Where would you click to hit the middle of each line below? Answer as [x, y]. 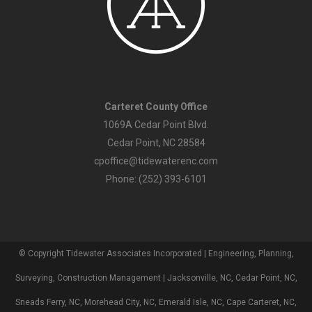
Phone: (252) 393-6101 [156, 179]
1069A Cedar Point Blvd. [156, 124]
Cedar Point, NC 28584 [156, 142]
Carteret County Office [156, 106]
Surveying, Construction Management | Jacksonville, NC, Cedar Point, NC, [156, 278]
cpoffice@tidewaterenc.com [156, 161]
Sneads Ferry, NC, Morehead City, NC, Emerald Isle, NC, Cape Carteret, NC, [156, 302]
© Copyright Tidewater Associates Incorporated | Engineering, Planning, [156, 253]
